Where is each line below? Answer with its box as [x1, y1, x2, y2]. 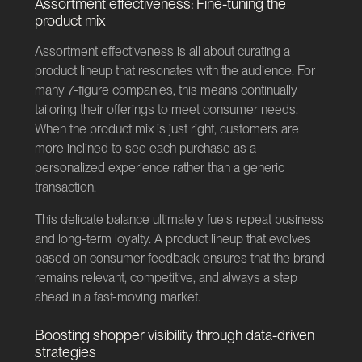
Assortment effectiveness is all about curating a [34, 44, 290, 60]
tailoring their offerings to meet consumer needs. [34, 102, 298, 118]
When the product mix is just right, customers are [34, 121, 299, 137]
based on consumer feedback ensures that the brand [34, 250, 325, 267]
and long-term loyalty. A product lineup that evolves [34, 231, 311, 247]
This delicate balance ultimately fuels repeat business [34, 212, 324, 228]
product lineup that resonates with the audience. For [34, 63, 315, 79]
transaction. [34, 179, 96, 196]
